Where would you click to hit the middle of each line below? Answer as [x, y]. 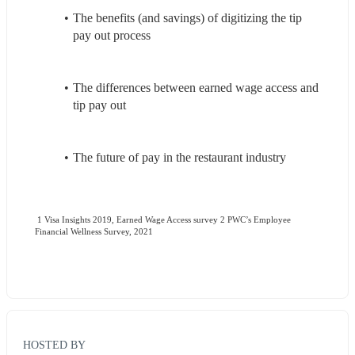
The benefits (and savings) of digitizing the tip [187, 18]
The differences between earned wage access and [195, 88]
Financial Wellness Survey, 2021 [94, 232]
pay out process [112, 36]
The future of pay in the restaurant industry [179, 158]
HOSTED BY [54, 344]
